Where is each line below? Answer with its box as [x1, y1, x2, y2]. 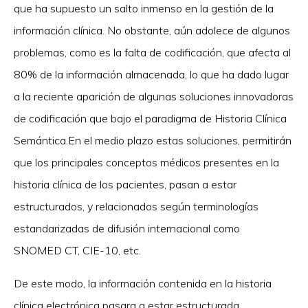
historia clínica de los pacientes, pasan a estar [14, 177, 236, 192]
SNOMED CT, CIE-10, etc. [14, 243, 141, 258]
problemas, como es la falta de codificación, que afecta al [14, 45, 291, 60]
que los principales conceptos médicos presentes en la [14, 155, 279, 170]
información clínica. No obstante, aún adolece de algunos [14, 23, 290, 38]
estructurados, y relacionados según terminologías [14, 199, 258, 214]
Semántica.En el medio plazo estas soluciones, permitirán [14, 133, 291, 148]
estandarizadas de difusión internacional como [14, 221, 240, 236]
